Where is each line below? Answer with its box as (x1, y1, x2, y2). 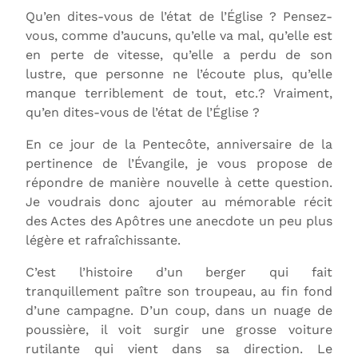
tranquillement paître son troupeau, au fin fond (26, 283, 332, 299)
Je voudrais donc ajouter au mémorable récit (26, 193, 332, 209)
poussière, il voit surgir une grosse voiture (26, 321, 332, 337)
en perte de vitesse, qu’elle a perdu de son (26, 46, 332, 62)
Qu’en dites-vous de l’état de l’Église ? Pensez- (26, 8, 332, 24)
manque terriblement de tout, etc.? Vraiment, (26, 85, 332, 101)
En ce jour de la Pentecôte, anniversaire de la (26, 136, 332, 152)
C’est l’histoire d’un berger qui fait (26, 264, 332, 280)
